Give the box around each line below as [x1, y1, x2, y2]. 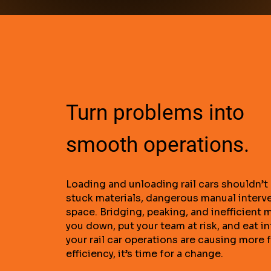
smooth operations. [66, 132, 250, 157]
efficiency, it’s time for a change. [66, 247, 224, 260]
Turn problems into [66, 100, 245, 125]
